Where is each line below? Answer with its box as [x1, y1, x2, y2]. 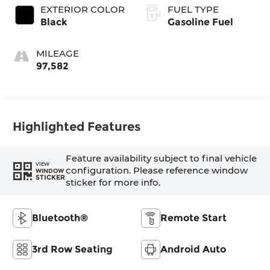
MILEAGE [36, 47, 80, 59]
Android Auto [160, 243, 226, 255]
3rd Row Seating [32, 243, 113, 255]
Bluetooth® [32, 212, 89, 224]
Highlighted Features [13, 119, 141, 134]
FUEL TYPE [168, 3, 219, 15]
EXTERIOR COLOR [40, 3, 125, 15]
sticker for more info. [65, 177, 160, 189]
